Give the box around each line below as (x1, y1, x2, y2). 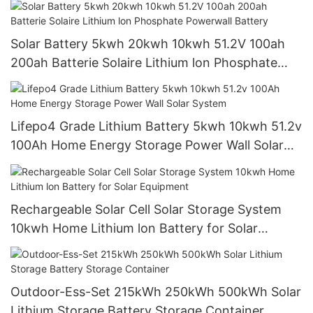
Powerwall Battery (10, 74, 119, 89)
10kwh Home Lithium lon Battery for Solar (10, 220, 258, 235)
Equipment (10, 239, 74, 254)
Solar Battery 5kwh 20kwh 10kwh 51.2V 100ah (10, 36, 285, 52)
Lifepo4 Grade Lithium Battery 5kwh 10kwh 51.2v (10, 119, 302, 134)
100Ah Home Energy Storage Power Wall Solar (10, 138, 284, 153)
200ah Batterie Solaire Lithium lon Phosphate (10, 55, 277, 71)
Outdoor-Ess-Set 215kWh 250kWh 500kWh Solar (10, 284, 301, 300)
